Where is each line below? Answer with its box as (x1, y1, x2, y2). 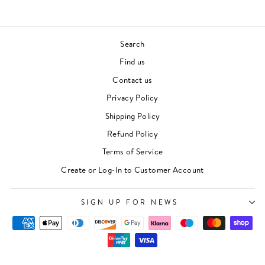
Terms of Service (102, 146, 163, 157)
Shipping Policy (105, 109, 160, 121)
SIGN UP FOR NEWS (80, 197, 179, 208)
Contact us (112, 73, 153, 85)
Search (120, 38, 145, 50)
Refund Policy (107, 127, 158, 139)
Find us (119, 56, 146, 67)
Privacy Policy (106, 92, 159, 104)
